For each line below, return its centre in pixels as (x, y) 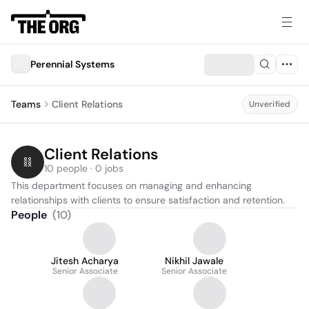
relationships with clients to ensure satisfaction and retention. (148, 200)
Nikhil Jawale (194, 261)
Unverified (269, 104)
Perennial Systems (72, 64)
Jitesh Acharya (85, 261)
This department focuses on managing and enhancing (131, 186)
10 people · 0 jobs (84, 168)
